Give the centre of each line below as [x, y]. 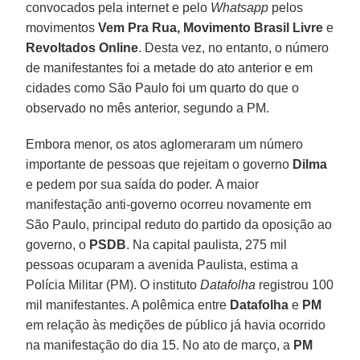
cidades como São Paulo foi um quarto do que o [163, 88]
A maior [237, 184]
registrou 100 [297, 284]
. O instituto [167, 284]
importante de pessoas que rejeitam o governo [160, 164]
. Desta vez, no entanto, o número [234, 47]
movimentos [62, 27]
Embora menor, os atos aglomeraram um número [165, 144]
